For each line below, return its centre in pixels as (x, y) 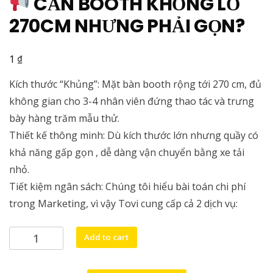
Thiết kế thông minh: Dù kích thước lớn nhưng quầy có (134, 136)
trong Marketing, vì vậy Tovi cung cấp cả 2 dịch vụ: (123, 204)
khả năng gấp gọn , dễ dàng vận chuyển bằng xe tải (127, 153)
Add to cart (107, 237)
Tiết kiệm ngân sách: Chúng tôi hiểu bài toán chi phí (127, 187)
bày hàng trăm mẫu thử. (64, 119)
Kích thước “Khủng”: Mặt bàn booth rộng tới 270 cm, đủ (135, 84)
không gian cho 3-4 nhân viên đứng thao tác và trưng (132, 101)
